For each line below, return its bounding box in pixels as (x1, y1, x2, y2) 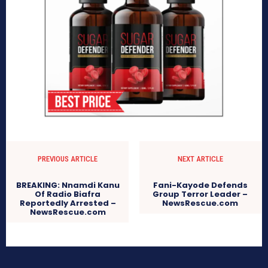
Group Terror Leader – (153, 188, 248, 200)
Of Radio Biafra (35, 188, 101, 200)
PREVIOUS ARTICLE (38, 154, 98, 163)
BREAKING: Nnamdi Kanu (16, 179, 120, 191)
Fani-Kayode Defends (153, 179, 248, 191)
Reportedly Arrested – (19, 197, 116, 209)
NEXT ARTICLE (177, 154, 223, 163)
